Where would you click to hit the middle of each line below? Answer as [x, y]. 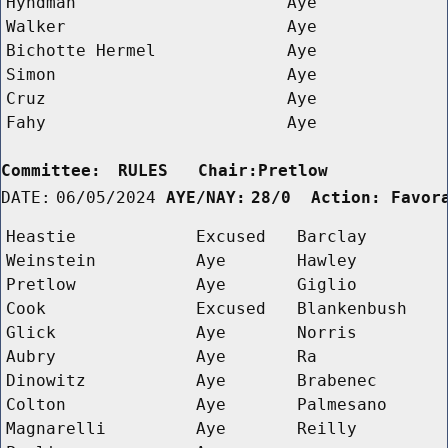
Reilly [327, 428]
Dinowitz [46, 380]
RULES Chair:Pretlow [253, 170]
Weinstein [51, 260]
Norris [327, 332]
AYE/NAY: [206, 197]
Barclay [332, 236]
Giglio [327, 284]
